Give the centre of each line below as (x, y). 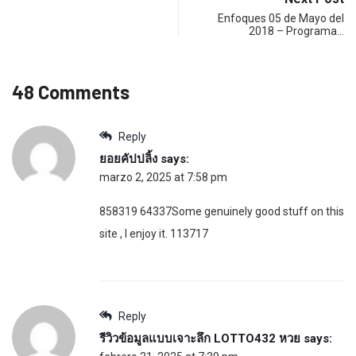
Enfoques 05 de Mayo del (281, 18)
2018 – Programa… (296, 31)
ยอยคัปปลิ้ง (128, 159)
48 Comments (71, 91)
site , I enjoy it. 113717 (154, 233)
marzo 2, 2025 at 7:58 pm (163, 177)
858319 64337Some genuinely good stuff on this (222, 211)
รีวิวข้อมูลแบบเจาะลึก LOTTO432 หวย (200, 338)
